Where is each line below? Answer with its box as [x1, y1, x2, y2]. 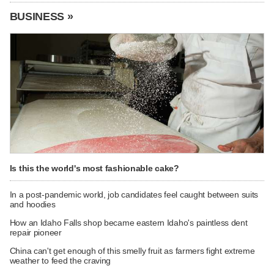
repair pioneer [9, 228, 62, 238]
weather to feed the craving [9, 256, 111, 266]
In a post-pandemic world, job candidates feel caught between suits [9, 190, 259, 200]
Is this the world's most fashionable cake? [9, 163, 179, 173]
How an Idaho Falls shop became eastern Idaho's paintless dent [9, 218, 248, 228]
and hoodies [9, 199, 56, 210]
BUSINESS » [9, 10, 73, 23]
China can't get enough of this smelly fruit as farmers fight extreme [9, 246, 255, 256]
